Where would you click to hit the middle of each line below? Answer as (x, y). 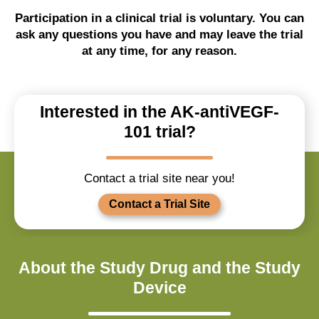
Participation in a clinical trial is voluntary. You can (159, 18)
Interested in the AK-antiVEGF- (159, 112)
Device (159, 288)
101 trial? (159, 132)
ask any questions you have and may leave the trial (159, 35)
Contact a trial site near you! (159, 178)
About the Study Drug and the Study (159, 268)
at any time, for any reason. (159, 51)
